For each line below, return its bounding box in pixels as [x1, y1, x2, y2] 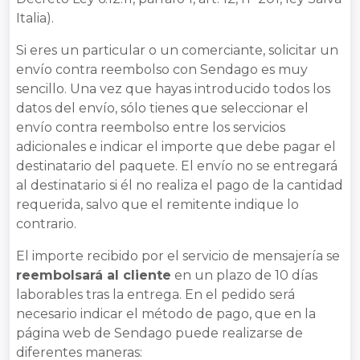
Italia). [16, 10, 54, 27]
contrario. [16, 216, 76, 232]
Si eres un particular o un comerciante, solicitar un [16, 43, 338, 59]
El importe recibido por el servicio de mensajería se [16, 248, 340, 264]
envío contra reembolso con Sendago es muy [16, 62, 308, 78]
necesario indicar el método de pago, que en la [16, 306, 316, 322]
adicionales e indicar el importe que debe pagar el [16, 139, 336, 155]
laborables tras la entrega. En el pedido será [16, 287, 295, 303]
